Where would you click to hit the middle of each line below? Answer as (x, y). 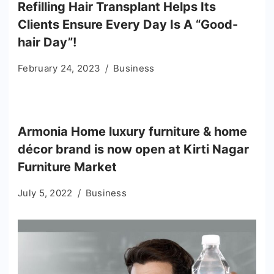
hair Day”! (47, 42)
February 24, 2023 (59, 68)
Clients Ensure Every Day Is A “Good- (128, 24)
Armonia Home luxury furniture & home (132, 131)
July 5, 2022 (45, 193)
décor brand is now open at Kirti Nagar (133, 149)
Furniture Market (67, 167)
